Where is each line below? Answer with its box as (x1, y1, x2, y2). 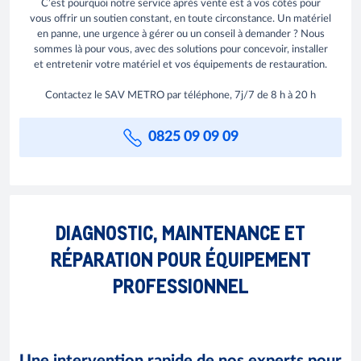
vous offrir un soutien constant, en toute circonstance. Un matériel (30, 14, 331, 24)
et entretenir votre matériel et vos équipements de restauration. (34, 60, 327, 70)
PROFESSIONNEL (112, 272, 249, 297)
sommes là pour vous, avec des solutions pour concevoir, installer (33, 44, 328, 55)
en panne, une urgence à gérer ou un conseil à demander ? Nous (36, 29, 325, 39)
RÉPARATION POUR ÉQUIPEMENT (50, 245, 311, 271)
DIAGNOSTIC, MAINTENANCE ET (56, 218, 305, 244)
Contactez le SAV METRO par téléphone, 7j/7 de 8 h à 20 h (45, 90, 316, 101)
